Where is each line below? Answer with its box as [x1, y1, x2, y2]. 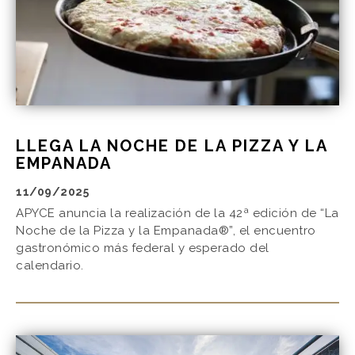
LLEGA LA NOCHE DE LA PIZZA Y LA [16, 136, 327, 156]
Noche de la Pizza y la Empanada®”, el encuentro [16, 223, 316, 239]
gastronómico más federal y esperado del [16, 241, 269, 256]
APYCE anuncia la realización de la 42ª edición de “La [16, 206, 339, 221]
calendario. [16, 258, 84, 273]
